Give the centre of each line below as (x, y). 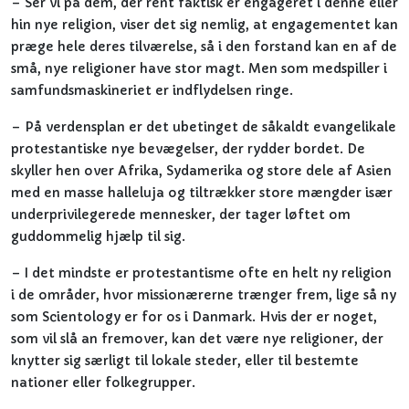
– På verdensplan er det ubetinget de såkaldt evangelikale (204, 127)
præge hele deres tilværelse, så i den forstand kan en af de (204, 47)
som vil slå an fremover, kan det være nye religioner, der (197, 339)
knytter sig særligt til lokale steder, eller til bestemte (185, 361)
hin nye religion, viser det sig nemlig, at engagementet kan (204, 25)
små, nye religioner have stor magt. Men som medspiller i (199, 68)
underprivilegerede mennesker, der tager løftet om (181, 215)
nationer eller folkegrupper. (103, 383)
